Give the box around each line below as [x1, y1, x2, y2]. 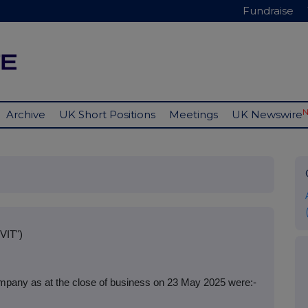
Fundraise [243, 4, 294, 17]
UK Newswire [232, 108, 302, 122]
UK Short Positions [59, 108, 155, 122]
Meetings [169, 108, 218, 122]
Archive [6, 108, 45, 122]
